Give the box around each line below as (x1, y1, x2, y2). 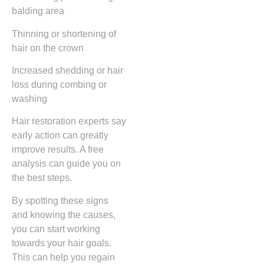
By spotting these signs (12, 195, 108, 206)
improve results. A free (12, 144, 104, 155)
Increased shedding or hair (12, 65, 123, 75)
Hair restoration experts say (12, 116, 126, 127)
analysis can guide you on (12, 159, 121, 169)
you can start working (12, 223, 100, 234)
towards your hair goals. (12, 237, 111, 248)
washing (12, 93, 47, 104)
